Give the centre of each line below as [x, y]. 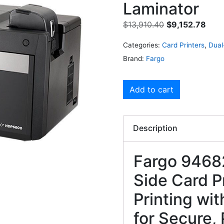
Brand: [134, 58]
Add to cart [151, 90]
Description [155, 128]
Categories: [141, 45]
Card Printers [183, 45]
